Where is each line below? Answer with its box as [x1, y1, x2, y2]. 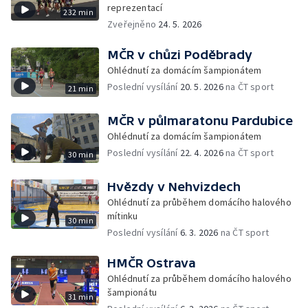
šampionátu [107, 286, 157, 298]
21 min [67, 83, 93, 93]
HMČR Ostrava [107, 256, 196, 270]
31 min [67, 291, 93, 302]
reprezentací [107, 1, 163, 14]
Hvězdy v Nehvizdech [107, 179, 241, 194]
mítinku [107, 210, 138, 222]
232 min [63, 7, 93, 17]
